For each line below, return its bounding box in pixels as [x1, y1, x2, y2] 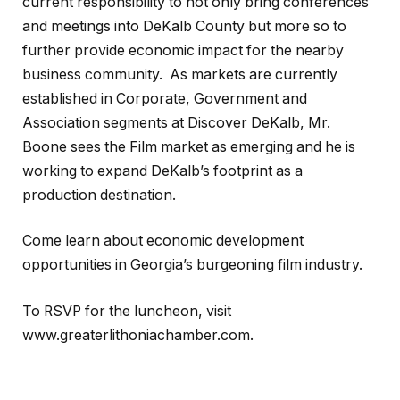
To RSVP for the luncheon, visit [22, 302, 231, 320]
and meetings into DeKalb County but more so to [22, 17, 346, 35]
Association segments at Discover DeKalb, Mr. [22, 113, 330, 131]
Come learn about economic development [22, 232, 304, 250]
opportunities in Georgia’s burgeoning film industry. [22, 256, 362, 274]
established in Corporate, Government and [22, 89, 307, 107]
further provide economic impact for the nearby [22, 41, 344, 59]
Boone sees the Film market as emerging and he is [22, 137, 355, 155]
